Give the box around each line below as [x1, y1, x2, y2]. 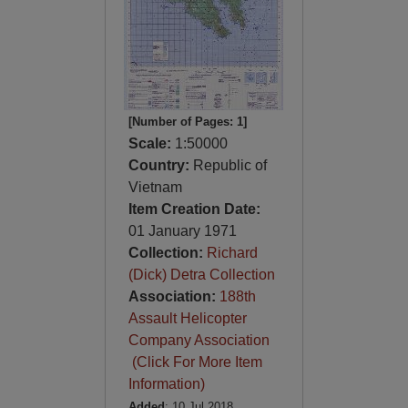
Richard [206, 245, 258, 260]
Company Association [127, 332, 270, 348]
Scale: [127, 136, 175, 151]
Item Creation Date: [127, 201, 260, 217]
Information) [127, 376, 205, 392]
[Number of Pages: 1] [127, 115, 247, 128]
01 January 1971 [127, 223, 237, 239]
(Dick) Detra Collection [127, 267, 275, 282]
